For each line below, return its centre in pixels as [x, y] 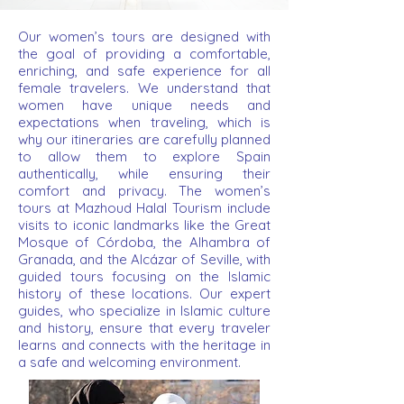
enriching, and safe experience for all [144, 71]
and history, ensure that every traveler [144, 328]
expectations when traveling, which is [144, 122]
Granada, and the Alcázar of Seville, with [144, 259]
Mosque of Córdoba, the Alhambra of [144, 242]
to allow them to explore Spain [144, 156]
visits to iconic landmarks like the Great [144, 225]
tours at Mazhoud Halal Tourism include [144, 208]
